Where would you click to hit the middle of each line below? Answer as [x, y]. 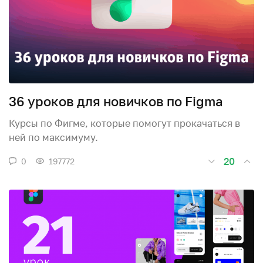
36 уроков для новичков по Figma [116, 101]
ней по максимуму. [53, 137]
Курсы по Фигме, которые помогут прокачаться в [124, 123]
